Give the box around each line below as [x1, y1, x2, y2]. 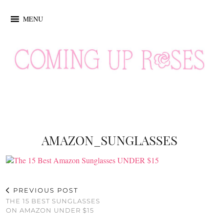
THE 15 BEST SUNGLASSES [6, 197, 100, 205]
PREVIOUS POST [11, 186, 78, 194]
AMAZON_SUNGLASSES [42, 131, 177, 149]
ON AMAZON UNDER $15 [6, 206, 94, 214]
